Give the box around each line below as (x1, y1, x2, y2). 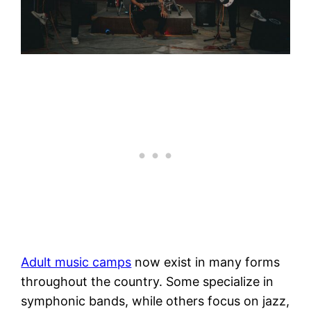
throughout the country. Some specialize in (21, 274, 274, 289)
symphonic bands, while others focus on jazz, (21, 293, 290, 308)
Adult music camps (21, 254, 132, 269)
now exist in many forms (131, 254, 280, 269)
